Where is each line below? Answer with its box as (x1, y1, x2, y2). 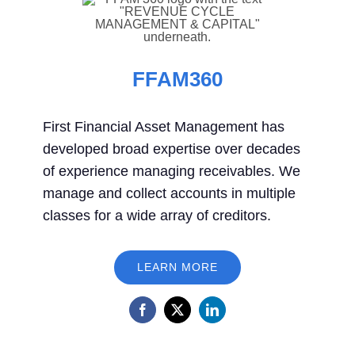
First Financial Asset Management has (42, 118, 284, 135)
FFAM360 (132, 67, 223, 91)
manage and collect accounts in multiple (42, 185, 296, 201)
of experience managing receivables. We (42, 162, 300, 179)
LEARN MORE (137, 260, 218, 273)
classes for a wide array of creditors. (42, 207, 271, 223)
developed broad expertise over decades (42, 140, 300, 157)
